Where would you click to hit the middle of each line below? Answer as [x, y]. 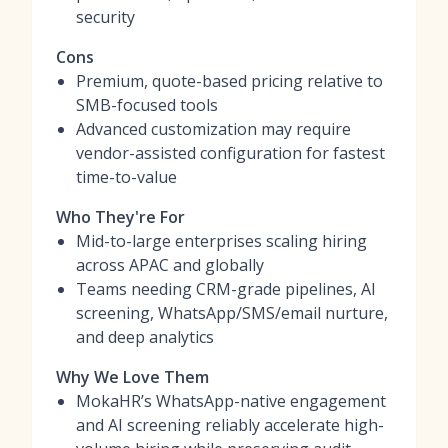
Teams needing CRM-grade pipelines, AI [226, 289]
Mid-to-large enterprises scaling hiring [221, 241]
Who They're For [120, 217]
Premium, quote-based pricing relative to [229, 81]
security [105, 17]
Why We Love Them [132, 377]
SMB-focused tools [147, 105]
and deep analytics [145, 337]
